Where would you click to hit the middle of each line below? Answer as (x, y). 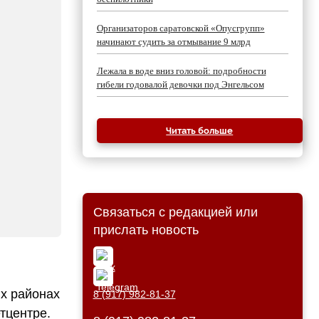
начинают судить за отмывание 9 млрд (173, 42)
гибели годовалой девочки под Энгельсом (180, 84)
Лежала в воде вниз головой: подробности (181, 71)
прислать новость (146, 230)
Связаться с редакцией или (175, 212)
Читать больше (200, 131)
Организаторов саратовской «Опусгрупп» (181, 28)
